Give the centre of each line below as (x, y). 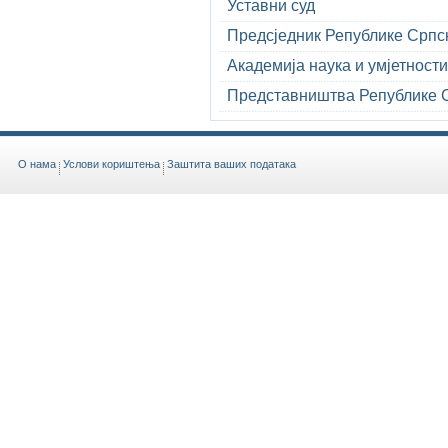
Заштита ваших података (231, 164)
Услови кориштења (111, 164)
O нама (37, 164)
